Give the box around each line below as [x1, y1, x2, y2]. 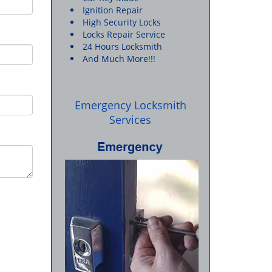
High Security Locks [82, 16, 161, 28]
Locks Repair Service [82, 29, 165, 40]
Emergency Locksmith [74, 98, 186, 112]
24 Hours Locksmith [82, 41, 162, 52]
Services [109, 112, 152, 127]
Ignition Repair [82, 4, 143, 16]
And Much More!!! [82, 53, 155, 64]
